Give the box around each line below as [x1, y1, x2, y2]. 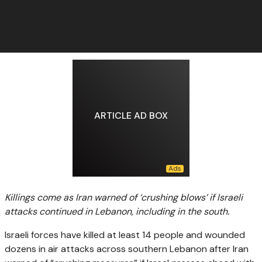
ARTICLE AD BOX [94, 109, 168, 122]
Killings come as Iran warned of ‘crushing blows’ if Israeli [5, 191, 243, 204]
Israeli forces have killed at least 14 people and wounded [5, 228, 245, 241]
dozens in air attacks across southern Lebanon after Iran [5, 242, 249, 255]
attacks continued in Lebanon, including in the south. [5, 205, 229, 218]
